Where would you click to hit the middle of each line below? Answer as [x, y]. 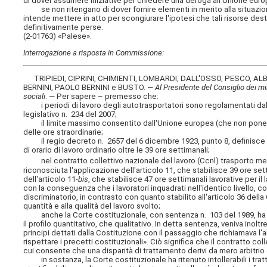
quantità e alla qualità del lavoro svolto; [92, 206]
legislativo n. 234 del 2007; [70, 114]
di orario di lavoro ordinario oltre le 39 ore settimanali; [117, 150]
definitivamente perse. [63, 27]
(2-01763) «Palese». [58, 36]
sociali [35, 97]
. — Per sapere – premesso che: [102, 97]
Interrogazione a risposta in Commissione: [94, 52]
